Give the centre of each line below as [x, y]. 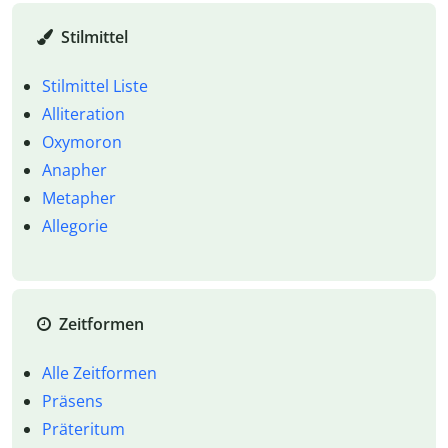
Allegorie [74, 226]
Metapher [78, 198]
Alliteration [83, 114]
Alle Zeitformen [99, 372]
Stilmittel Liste [94, 86]
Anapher [74, 170]
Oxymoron [81, 142]
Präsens [72, 400]
